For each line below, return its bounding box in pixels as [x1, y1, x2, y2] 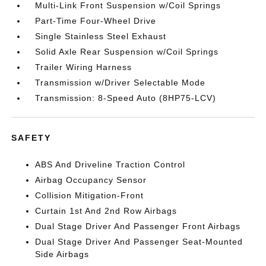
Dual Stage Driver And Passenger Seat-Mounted [35, 237, 243, 246]
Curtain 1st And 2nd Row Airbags [35, 206, 178, 216]
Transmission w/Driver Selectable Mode [35, 78, 206, 87]
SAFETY [11, 133, 52, 142]
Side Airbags [35, 249, 90, 259]
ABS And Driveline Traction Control [35, 160, 186, 169]
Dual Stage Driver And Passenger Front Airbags [35, 221, 241, 231]
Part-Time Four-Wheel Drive [35, 16, 157, 26]
